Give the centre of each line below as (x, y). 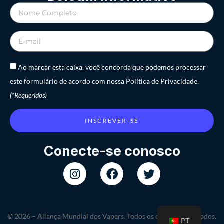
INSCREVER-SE (112, 120)
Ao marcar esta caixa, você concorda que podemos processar (112, 67)
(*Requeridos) (28, 95)
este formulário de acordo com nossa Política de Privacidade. (104, 81)
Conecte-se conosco (112, 151)
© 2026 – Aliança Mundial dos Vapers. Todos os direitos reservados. (112, 216)
